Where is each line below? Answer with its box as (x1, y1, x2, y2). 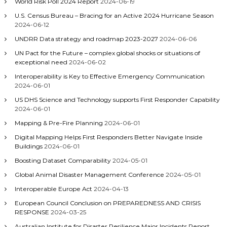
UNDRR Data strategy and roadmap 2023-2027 (14, 35, 158, 43)
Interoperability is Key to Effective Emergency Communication (14, 72, 205, 80)
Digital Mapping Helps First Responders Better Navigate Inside (14, 133, 203, 141)
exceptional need (14, 58, 67, 66)
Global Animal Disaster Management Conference (14, 171, 164, 178)
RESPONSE (14, 208, 49, 216)
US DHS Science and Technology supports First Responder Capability (14, 96, 220, 103)
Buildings (14, 142, 43, 150)
